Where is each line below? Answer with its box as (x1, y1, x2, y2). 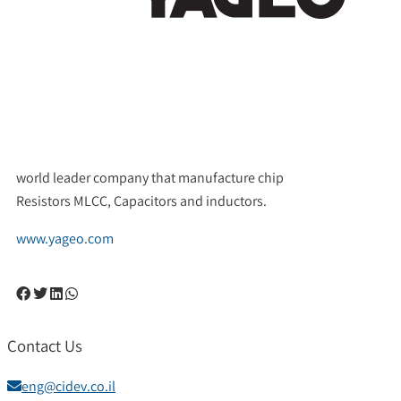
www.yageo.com (16, 229, 114, 248)
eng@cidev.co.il (21, 377, 115, 397)
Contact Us (7, 334, 82, 356)
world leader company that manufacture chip (16, 168, 284, 187)
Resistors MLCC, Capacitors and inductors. (16, 192, 267, 210)
